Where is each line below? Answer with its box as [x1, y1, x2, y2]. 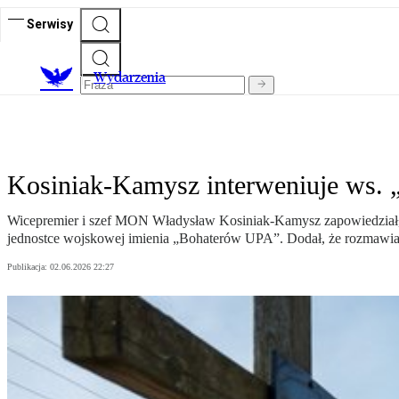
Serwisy [27, 16, 73, 31]
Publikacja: [7, 262, 50, 273]
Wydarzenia [94, 69, 166, 86]
